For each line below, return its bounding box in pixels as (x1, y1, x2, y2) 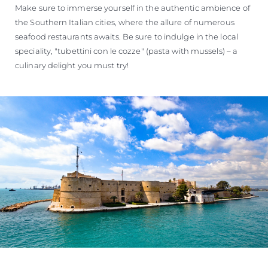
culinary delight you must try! (15, 60, 129, 70)
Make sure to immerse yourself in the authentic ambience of (15, 2, 250, 13)
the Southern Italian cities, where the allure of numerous (15, 17, 234, 27)
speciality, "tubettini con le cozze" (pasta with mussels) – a (15, 45, 238, 56)
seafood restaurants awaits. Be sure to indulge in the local (15, 31, 238, 41)
